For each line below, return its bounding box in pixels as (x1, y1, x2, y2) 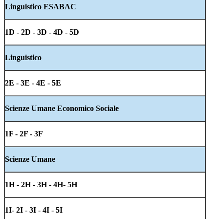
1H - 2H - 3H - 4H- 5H (5, 180, 79, 189)
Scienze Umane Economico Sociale (5, 104, 119, 113)
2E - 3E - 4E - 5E (5, 79, 61, 88)
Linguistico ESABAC (5, 2, 76, 11)
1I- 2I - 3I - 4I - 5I (5, 206, 63, 215)
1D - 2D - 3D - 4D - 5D (5, 28, 79, 37)
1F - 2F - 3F (5, 130, 43, 138)
